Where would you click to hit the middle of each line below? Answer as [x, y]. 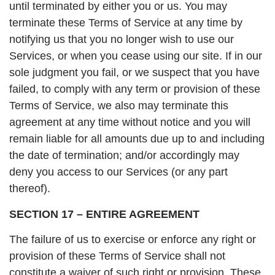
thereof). [30, 189]
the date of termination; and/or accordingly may [124, 156]
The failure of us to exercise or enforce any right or [133, 240]
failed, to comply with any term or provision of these [135, 89]
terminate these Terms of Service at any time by [126, 23]
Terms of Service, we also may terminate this [119, 106]
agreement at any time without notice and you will [130, 122]
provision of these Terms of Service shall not [117, 256]
